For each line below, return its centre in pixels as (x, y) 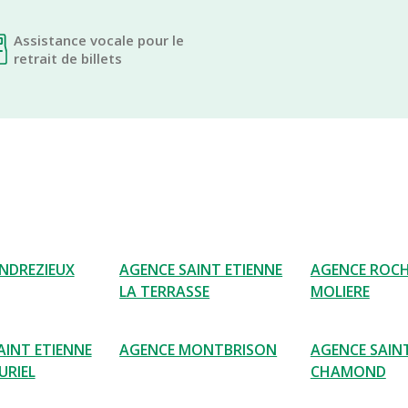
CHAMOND (348, 372)
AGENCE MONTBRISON (199, 350)
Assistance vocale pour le (99, 40)
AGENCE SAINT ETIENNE (201, 270)
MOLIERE (340, 291)
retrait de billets (68, 58)
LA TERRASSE (165, 291)
